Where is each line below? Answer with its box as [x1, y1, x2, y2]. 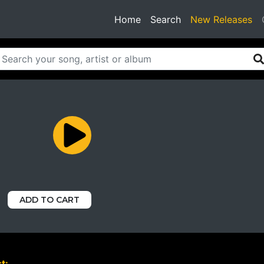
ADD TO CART [19, 194, 80, 205]
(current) [180, 12, 219, 25]
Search [150, 13, 181, 25]
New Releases [190, 13, 252, 25]
